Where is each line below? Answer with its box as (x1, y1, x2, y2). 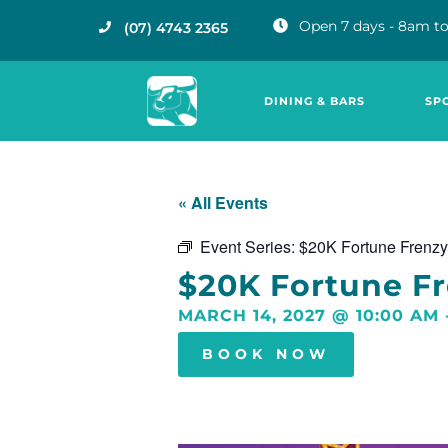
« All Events (178, 191, 268, 215)
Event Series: (200, 234, 299, 258)
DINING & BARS (263, 94, 365, 109)
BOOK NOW (202, 344, 330, 363)
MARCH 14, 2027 (178, 305, 326, 325)
